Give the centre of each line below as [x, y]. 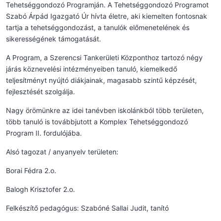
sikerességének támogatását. [54, 38]
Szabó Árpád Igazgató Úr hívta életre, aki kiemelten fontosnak [107, 16]
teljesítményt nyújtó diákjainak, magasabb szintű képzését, [101, 80]
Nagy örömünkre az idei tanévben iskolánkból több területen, [105, 110]
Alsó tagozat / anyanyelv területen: [62, 151]
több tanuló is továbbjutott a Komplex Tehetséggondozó [97, 121]
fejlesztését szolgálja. [40, 91]
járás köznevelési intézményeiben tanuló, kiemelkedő [92, 69]
